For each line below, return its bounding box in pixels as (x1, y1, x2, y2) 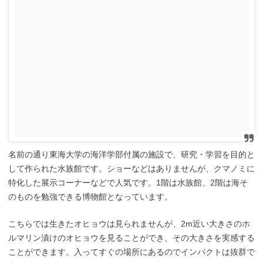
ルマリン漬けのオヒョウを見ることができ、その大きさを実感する (8, 233, 255, 243)
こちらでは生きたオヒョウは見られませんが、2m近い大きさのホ (8, 219, 250, 229)
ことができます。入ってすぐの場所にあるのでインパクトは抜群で (8, 247, 255, 257)
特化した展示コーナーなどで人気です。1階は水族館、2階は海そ (8, 177, 248, 187)
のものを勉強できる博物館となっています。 (8, 191, 173, 201)
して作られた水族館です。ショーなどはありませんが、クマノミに (8, 163, 255, 173)
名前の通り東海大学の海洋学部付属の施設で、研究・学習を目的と (8, 149, 255, 159)
